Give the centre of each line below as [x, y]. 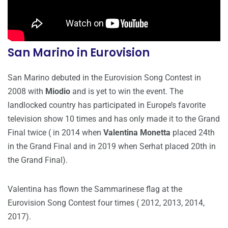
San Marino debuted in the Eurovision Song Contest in [104, 78]
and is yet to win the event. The [127, 92]
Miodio [58, 92]
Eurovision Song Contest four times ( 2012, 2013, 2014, [106, 203]
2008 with [26, 92]
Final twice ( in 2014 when [55, 133]
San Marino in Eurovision [79, 53]
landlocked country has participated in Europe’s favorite [107, 105]
